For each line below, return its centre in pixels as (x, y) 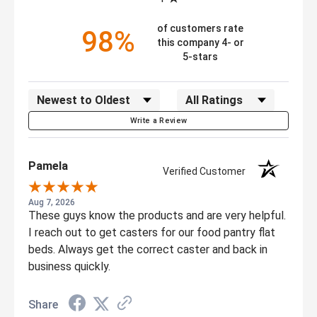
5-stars (201, 56)
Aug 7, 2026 (52, 202)
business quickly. (69, 266)
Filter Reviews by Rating (235, 98)
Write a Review (158, 120)
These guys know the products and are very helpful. (157, 215)
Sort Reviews (59, 98)
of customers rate (201, 28)
